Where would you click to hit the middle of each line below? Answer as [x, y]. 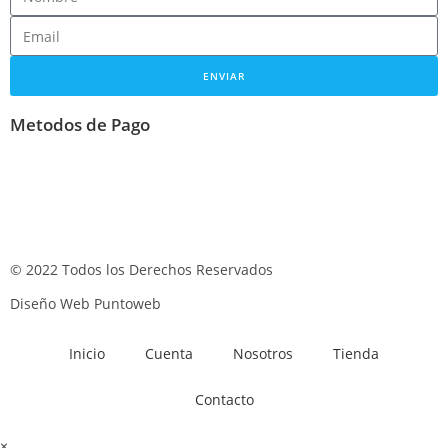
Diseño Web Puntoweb [85, 303]
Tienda [356, 353]
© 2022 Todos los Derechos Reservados [141, 269]
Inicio [87, 353]
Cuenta [169, 353]
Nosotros [263, 353]
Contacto [224, 399]
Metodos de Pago [80, 124]
